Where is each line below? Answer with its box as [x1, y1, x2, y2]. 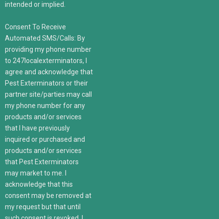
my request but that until [5, 202, 81, 211]
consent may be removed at [5, 191, 91, 199]
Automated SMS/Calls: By [5, 34, 85, 42]
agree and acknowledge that [5, 67, 93, 76]
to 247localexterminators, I [5, 56, 87, 65]
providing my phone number [5, 45, 91, 53]
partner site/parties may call [5, 90, 92, 98]
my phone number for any [5, 101, 85, 109]
